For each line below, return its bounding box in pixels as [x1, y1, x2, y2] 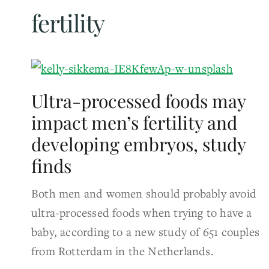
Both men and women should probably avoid [31, 185, 260, 201]
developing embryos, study [31, 131, 246, 156]
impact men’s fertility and [31, 110, 237, 134]
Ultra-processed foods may [31, 88, 246, 113]
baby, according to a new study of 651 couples [31, 223, 260, 239]
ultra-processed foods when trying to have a [31, 204, 252, 220]
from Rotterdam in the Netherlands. [31, 243, 214, 258]
